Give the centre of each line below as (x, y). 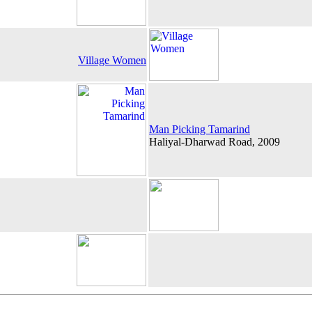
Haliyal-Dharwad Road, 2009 (214, 142)
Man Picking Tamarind (200, 129)
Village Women (112, 60)
